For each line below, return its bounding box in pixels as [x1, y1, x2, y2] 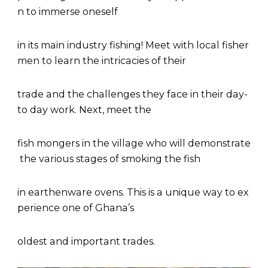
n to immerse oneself [17, 5, 120, 17]
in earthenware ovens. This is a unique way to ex [17, 186, 249, 198]
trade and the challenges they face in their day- [17, 88, 248, 100]
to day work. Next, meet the [17, 103, 154, 115]
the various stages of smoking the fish [17, 153, 200, 165]
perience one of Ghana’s [17, 202, 136, 214]
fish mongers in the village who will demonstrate [17, 137, 251, 149]
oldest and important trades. [17, 235, 157, 247]
